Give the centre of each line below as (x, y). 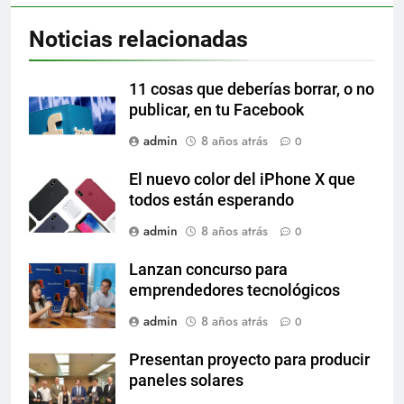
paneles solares (186, 381)
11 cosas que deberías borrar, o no (252, 90)
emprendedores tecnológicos (234, 291)
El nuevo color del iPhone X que (242, 180)
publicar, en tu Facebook (216, 110)
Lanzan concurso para (208, 270)
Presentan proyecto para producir (249, 360)
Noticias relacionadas (138, 40)
